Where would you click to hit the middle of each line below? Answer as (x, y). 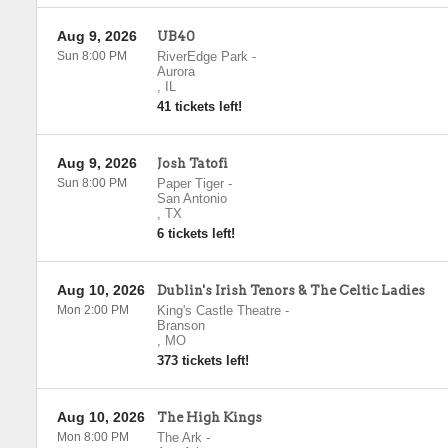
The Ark (179, 437)
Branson (180, 325)
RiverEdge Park (202, 56)
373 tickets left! (202, 360)
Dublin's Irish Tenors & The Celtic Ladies (290, 290)
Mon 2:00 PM (92, 310)
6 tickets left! (195, 233)
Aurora (175, 71)
